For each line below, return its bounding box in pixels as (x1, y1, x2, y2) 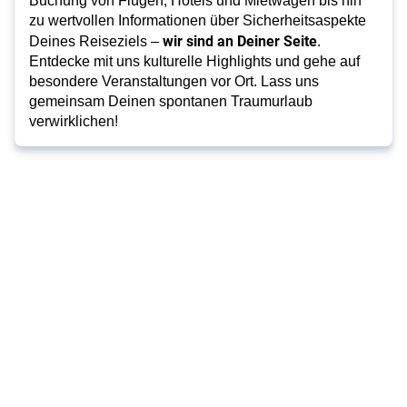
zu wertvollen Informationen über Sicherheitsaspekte (29, 13, 366, 28)
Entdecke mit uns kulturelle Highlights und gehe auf (29, 54, 360, 69)
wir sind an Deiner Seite (163, 31, 317, 50)
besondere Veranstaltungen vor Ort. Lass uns (29, 74, 319, 89)
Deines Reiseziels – (29, 34, 163, 49)
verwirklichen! (29, 114, 118, 129)
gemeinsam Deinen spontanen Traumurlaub (29, 94, 313, 109)
